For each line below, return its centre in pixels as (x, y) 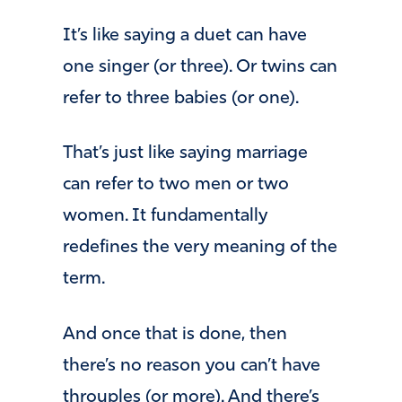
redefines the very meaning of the (200, 248)
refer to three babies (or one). (181, 98)
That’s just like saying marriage (185, 154)
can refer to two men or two (176, 185)
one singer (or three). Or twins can (200, 67)
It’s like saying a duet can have (185, 35)
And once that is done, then (175, 334)
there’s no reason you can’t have (192, 366)
